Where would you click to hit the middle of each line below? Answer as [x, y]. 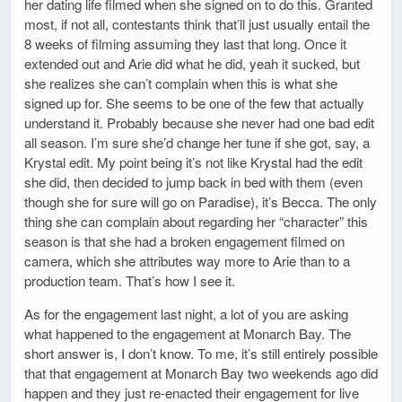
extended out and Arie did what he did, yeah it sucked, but [192, 63]
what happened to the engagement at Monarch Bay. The [188, 334]
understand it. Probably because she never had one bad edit [199, 122]
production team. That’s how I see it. [130, 280]
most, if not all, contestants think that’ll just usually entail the [197, 23]
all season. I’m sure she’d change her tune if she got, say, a [197, 142]
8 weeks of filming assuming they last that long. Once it [185, 43]
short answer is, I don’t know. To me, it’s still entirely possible [201, 354]
